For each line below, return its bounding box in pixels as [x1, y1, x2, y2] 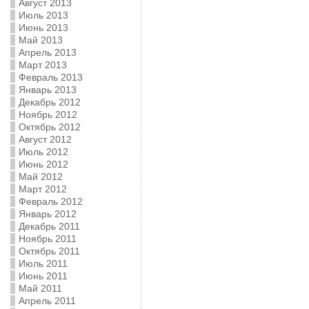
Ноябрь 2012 [18, 109, 77, 120]
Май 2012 [18, 171, 63, 182]
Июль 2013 [18, 10, 68, 21]
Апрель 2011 [18, 295, 76, 306]
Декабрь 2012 [18, 97, 81, 108]
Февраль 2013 [18, 72, 83, 83]
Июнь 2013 [18, 22, 68, 33]
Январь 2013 [18, 84, 77, 95]
